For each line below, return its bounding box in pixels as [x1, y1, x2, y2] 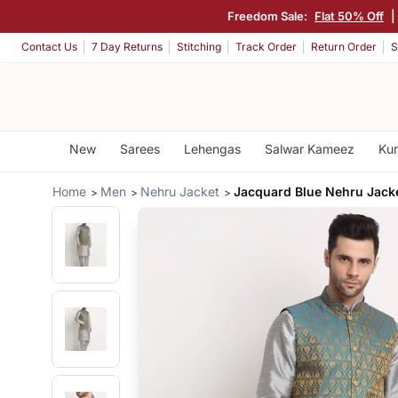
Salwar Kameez [264, 141, 354, 156]
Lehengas [183, 141, 241, 156]
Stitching [177, 40, 221, 54]
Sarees [119, 141, 160, 156]
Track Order [235, 40, 297, 54]
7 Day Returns [92, 40, 163, 54]
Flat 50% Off [314, 8, 384, 23]
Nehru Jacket [140, 183, 220, 199]
